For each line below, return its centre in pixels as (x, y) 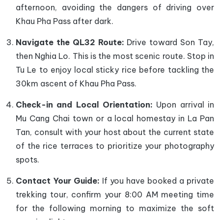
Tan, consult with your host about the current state (115, 132)
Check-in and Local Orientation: (84, 104)
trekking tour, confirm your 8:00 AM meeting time (115, 194)
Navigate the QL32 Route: (70, 42)
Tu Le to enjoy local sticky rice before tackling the (115, 69)
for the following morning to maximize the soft (115, 208)
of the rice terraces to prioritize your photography (115, 146)
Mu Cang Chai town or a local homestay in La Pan (115, 118)
